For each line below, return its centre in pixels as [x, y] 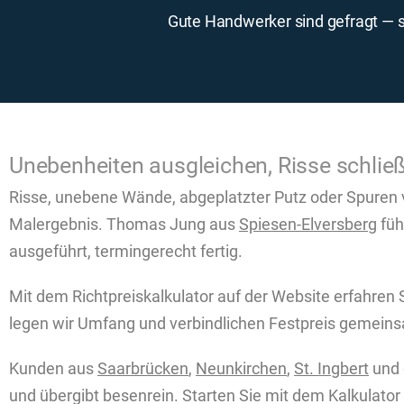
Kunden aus [53, 369]
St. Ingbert [331, 369]
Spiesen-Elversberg [308, 225]
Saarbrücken [143, 369]
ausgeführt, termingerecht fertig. [126, 252]
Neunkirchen [241, 369]
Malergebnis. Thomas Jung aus [124, 225]
